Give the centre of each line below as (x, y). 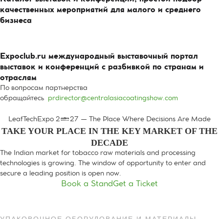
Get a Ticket (135, 185)
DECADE (109, 143)
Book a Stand (87, 185)
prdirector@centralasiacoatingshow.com (113, 99)
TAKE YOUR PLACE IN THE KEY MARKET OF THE (109, 131)
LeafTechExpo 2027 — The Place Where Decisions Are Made (109, 120)
